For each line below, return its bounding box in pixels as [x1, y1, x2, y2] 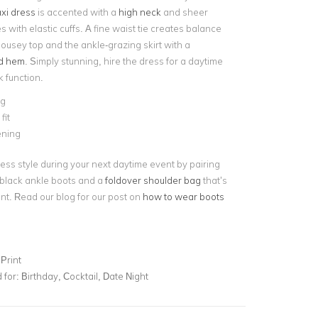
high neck [118, 6, 161, 18]
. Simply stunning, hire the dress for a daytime [24, 55, 223, 67]
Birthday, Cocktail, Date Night [21, 270, 148, 282]
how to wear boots [142, 190, 224, 202]
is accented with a [35, 6, 119, 18]
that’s [200, 174, 227, 186]
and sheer [160, 6, 208, 18]
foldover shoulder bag [104, 174, 201, 186]
